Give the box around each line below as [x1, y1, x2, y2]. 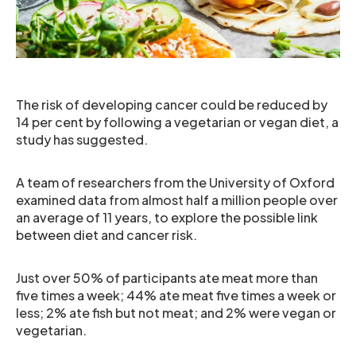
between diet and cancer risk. [16, 226, 197, 243]
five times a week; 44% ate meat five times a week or [16, 287, 336, 304]
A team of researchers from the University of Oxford [16, 174, 335, 191]
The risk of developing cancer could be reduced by [16, 96, 327, 113]
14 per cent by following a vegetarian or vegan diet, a [16, 114, 339, 130]
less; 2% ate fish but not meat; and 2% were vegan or [16, 304, 336, 321]
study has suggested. [16, 131, 148, 148]
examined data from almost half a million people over [16, 192, 338, 208]
